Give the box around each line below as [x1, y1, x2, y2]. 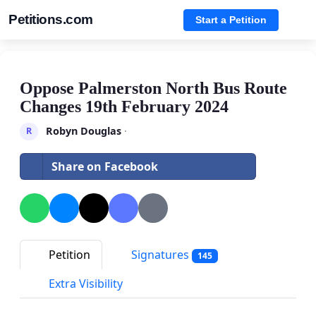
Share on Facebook [51, 158, 158, 174]
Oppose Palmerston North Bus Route [20, 79, 287, 97]
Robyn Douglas [45, 123, 121, 138]
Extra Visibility [46, 276, 123, 292]
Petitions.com [8, 12, 93, 27]
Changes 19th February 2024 [20, 97, 229, 116]
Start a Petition [195, 13, 267, 25]
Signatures [128, 246, 192, 262]
